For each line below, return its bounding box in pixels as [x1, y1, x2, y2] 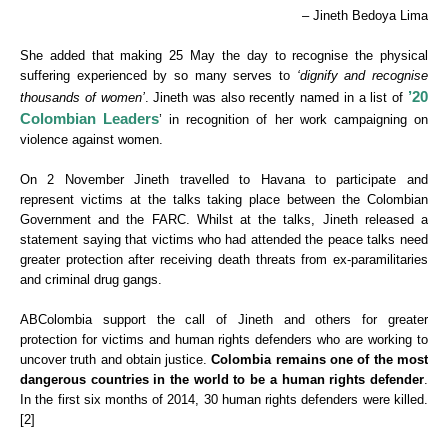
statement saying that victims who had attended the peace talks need [20, 232, 428, 248]
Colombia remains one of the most [211, 352, 428, 368]
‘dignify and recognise [289, 68, 428, 84]
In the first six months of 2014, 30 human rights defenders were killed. [20, 392, 428, 408]
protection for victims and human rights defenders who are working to [20, 332, 428, 348]
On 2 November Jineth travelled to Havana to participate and [20, 172, 428, 188]
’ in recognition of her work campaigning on [159, 112, 428, 128]
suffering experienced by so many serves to [20, 68, 290, 84]
